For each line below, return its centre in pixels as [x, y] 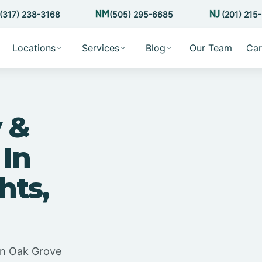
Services [100, 48]
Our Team [211, 48]
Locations [34, 48]
